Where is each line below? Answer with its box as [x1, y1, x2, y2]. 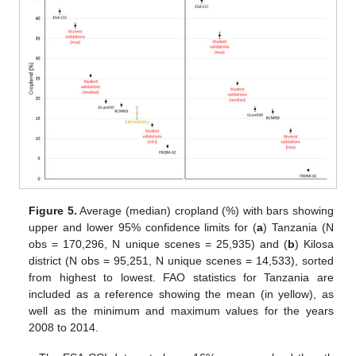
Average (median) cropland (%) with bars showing [76, 203, 334, 217]
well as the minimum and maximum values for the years [29, 304, 334, 317]
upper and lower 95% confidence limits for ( [29, 220, 257, 234]
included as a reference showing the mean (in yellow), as [29, 287, 334, 300]
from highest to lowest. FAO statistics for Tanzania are [29, 270, 334, 284]
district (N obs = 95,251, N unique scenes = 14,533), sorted [29, 253, 334, 267]
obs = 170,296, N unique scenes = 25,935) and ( [29, 237, 288, 250]
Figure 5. [29, 203, 77, 217]
